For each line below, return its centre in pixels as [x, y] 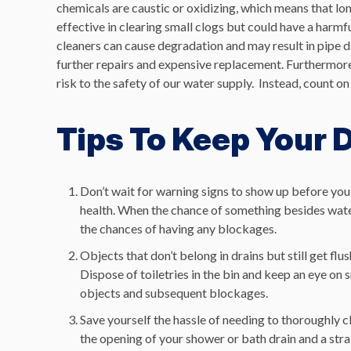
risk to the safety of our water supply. [156, 83]
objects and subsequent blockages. [174, 293]
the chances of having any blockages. [178, 228]
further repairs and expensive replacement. [171, 64]
